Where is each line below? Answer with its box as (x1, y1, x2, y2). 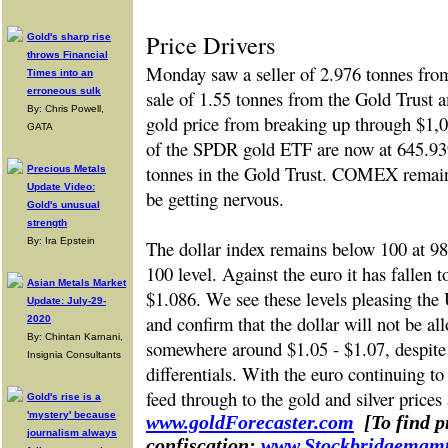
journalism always (27, 427, 117, 438)
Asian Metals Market (27, 277, 126, 288)
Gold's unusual (27, 199, 100, 210)
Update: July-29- (27, 295, 106, 306)
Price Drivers (146, 28, 275, 62)
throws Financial (27, 49, 108, 60)
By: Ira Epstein (27, 235, 95, 246)
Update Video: (27, 181, 95, 192)
